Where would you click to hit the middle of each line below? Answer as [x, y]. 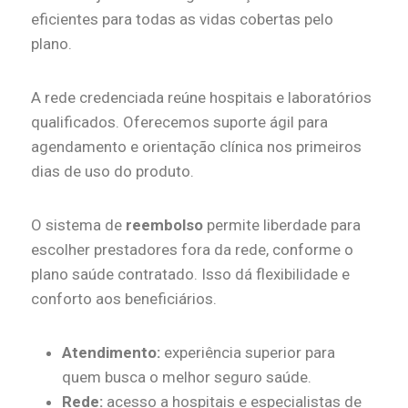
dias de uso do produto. [112, 172]
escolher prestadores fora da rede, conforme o [192, 250]
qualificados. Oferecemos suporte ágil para [179, 122]
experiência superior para [248, 353]
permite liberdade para [282, 225]
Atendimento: [111, 353]
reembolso [164, 225]
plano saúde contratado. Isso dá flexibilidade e [190, 275]
